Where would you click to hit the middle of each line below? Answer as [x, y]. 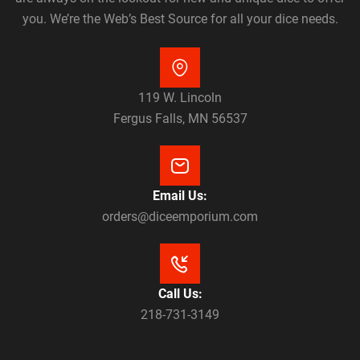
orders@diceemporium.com [180, 217]
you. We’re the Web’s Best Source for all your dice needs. [180, 18]
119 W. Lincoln [180, 98]
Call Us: [180, 294]
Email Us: [180, 196]
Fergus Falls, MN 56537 [180, 119]
